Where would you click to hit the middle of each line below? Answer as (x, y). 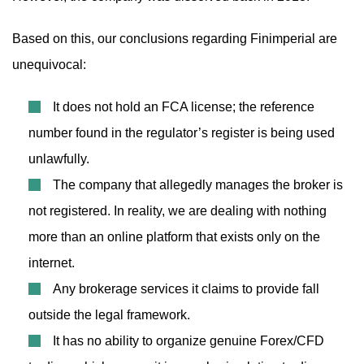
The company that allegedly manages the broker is (198, 185)
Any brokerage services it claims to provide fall (186, 289)
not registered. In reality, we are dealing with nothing (178, 211)
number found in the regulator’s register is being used (182, 133)
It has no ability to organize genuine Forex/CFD (188, 341)
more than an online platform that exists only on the (174, 237)
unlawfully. (59, 159)
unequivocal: (49, 65)
